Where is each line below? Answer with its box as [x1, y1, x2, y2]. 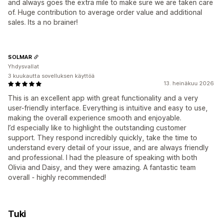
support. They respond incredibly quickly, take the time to [8, 133, 197, 142]
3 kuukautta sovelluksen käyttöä [8, 72, 95, 80]
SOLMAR [8, 53, 32, 60]
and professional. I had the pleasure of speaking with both [8, 153, 197, 162]
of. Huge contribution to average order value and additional [8, 8, 202, 17]
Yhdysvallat [8, 63, 39, 70]
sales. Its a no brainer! [8, 18, 78, 27]
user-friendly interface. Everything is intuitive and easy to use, [8, 104, 208, 112]
